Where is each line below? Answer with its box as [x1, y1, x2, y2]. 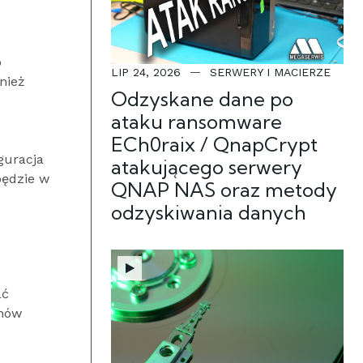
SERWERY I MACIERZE [210, 66, 331, 79]
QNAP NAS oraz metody [111, 177, 337, 202]
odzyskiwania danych [111, 200, 306, 224]
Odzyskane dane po [111, 87, 293, 111]
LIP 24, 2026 [111, 66, 181, 79]
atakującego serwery [111, 155, 302, 179]
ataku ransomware [111, 109, 282, 134]
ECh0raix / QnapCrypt [111, 132, 318, 156]
